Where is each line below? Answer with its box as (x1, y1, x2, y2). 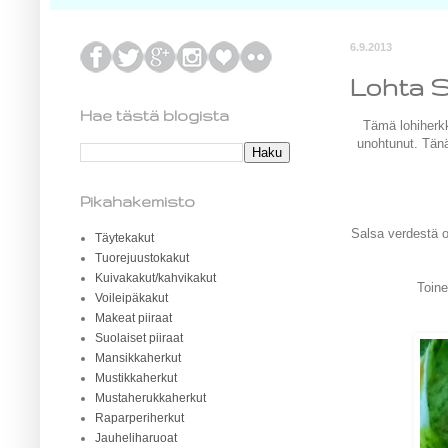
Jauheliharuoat (95, 431, 177, 445)
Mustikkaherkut (95, 371, 177, 385)
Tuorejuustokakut (95, 251, 189, 265)
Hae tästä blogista (80, 107, 229, 124)
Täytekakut (95, 231, 154, 245)
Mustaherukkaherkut (95, 391, 206, 405)
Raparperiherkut (95, 411, 184, 425)
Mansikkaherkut (95, 351, 181, 365)
